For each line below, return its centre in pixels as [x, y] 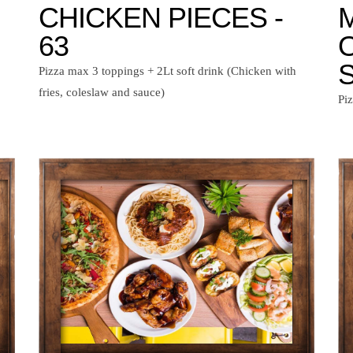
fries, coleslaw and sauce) [102, 93]
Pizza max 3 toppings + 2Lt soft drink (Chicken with [167, 71]
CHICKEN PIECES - [161, 18]
